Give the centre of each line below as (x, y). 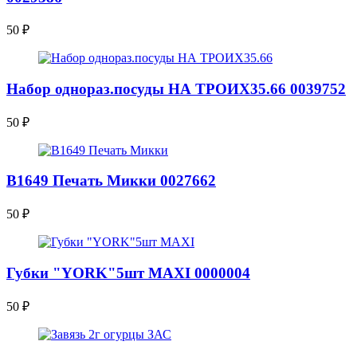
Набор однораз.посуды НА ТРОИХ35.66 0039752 (176, 88)
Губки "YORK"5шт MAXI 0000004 (128, 273)
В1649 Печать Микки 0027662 (111, 181)
